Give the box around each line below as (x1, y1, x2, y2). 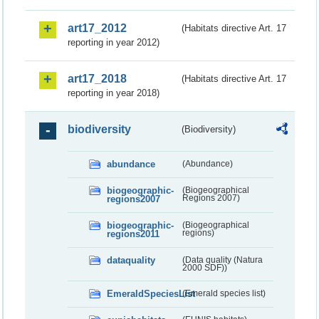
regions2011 (107, 229, 159, 240)
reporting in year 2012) (68, 37, 159, 48)
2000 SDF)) (182, 263, 227, 273)
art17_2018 (68, 73, 127, 85)
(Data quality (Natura (182, 256, 263, 265)
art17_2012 (68, 22, 127, 35)
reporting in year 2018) (68, 88, 159, 99)
